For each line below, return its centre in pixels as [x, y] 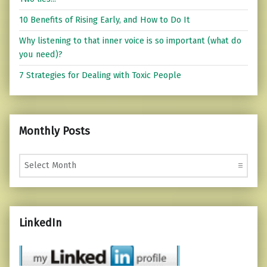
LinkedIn [41, 223]
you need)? [41, 55]
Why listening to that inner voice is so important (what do [130, 41]
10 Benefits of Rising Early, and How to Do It [105, 20]
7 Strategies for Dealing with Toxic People [100, 75]
